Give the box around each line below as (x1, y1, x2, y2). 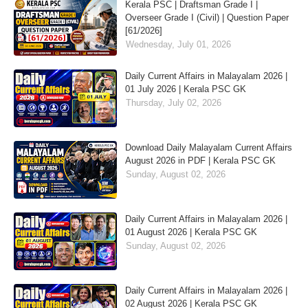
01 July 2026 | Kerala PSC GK (125, 84, 246, 94)
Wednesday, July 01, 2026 (126, 39, 231, 49)
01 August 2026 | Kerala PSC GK (125, 227, 257, 237)
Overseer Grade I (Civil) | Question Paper (125, 12, 289, 23)
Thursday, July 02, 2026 (126, 98, 221, 108)
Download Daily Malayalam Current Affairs (125, 142, 292, 153)
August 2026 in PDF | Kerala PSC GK (125, 155, 276, 166)
